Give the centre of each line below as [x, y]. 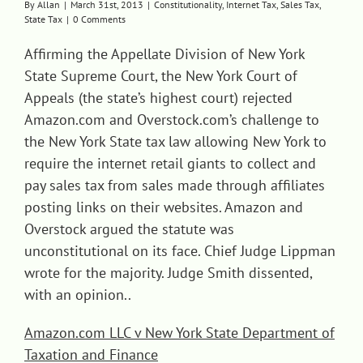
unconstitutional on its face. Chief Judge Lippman [180, 251]
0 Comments [99, 19]
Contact [58, 32]
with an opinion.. [78, 295]
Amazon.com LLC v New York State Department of [179, 333]
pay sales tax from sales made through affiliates [175, 186]
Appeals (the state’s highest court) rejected [158, 98]
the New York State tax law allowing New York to [175, 142]
